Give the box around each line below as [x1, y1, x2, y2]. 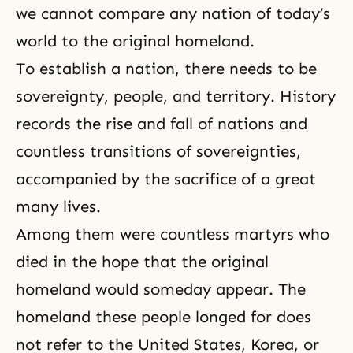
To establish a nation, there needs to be [16, 59, 317, 78]
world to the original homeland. [16, 32, 255, 50]
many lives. [16, 197, 101, 216]
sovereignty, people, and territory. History [16, 87, 336, 106]
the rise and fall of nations [76, 114, 274, 133]
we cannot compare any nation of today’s [16, 4, 330, 23]
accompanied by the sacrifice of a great [16, 169, 316, 188]
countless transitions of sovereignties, [16, 142, 301, 161]
